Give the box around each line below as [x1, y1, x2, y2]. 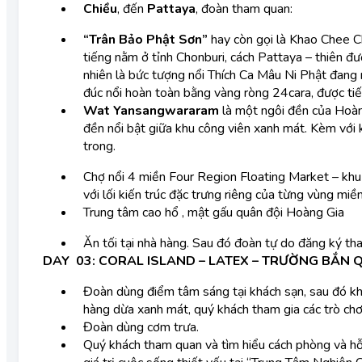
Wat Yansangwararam [83, 102, 219, 120]
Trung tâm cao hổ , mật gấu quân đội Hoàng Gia [83, 204, 347, 221]
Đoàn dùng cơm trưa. [83, 318, 199, 336]
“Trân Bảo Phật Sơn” [83, 31, 211, 48]
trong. [83, 137, 119, 155]
